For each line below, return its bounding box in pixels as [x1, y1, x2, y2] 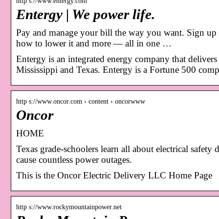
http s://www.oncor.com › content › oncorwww [16, 97, 145, 105]
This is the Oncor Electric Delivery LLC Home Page [16, 170, 212, 180]
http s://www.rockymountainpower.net [16, 203, 122, 211]
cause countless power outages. [16, 154, 132, 165]
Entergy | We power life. [16, 6, 155, 22]
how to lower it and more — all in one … [16, 38, 172, 48]
